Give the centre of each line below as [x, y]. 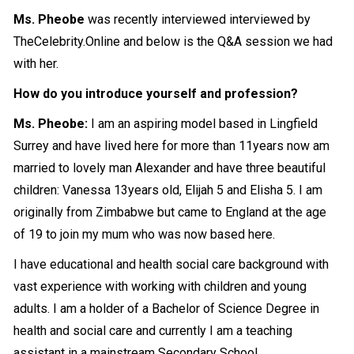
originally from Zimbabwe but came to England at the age [170, 213]
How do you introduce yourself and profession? [156, 94]
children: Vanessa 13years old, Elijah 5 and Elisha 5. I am [168, 190]
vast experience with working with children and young [160, 287]
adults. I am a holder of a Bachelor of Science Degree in [167, 309]
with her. [36, 64]
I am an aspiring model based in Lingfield [203, 124]
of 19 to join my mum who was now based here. [145, 235]
